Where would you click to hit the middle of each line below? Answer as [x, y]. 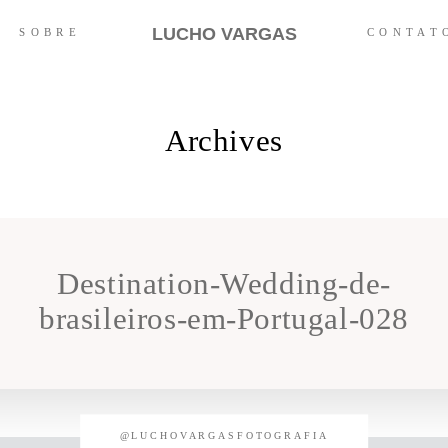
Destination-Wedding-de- [224, 283]
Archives [224, 141]
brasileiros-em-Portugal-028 [224, 318]
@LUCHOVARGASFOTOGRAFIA [224, 436]
